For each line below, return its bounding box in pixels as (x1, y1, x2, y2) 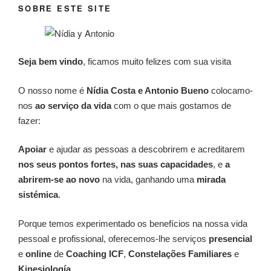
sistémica (18, 189, 58, 200)
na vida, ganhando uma (100, 174, 197, 185)
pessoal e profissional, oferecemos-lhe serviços (18, 233, 209, 244)
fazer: (18, 115, 41, 126)
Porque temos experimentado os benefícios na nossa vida (18, 218, 247, 229)
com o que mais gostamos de (111, 100, 231, 111)
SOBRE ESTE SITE (18, 2, 112, 15)
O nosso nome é (18, 85, 87, 96)
